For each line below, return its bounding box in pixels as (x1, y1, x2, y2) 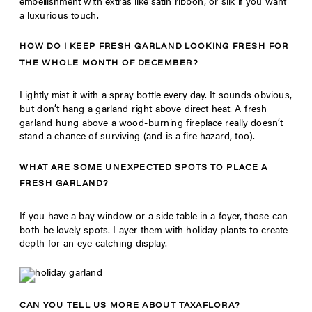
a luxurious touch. (19, 11, 99, 22)
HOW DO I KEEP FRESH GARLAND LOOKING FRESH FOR (19, 42, 289, 51)
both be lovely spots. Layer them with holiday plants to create (19, 226, 288, 236)
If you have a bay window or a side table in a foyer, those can (19, 212, 288, 223)
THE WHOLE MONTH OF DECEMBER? (19, 59, 198, 68)
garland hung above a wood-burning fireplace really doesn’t (19, 118, 283, 129)
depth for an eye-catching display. (19, 240, 167, 250)
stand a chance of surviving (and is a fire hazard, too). (19, 132, 255, 143)
